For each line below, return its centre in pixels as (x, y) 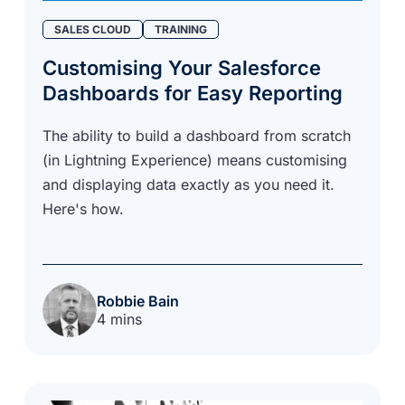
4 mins (120, 319)
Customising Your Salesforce (182, 67)
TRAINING (181, 29)
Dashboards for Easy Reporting (193, 93)
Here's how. (84, 208)
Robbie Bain (138, 301)
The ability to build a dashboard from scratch (197, 135)
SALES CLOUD (93, 29)
